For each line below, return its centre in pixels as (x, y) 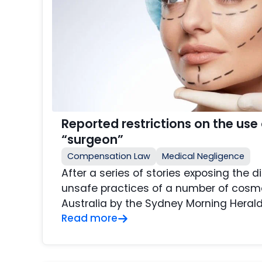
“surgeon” (92, 140)
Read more (89, 218)
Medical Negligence (203, 156)
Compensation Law (109, 156)
